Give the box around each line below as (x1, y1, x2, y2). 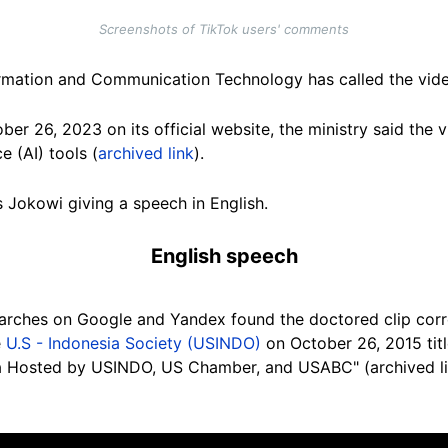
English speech (150, 243, 298, 268)
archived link (98, 142, 194, 163)
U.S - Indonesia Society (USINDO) (6, 332, 261, 353)
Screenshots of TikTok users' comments (99, 20, 349, 37)
